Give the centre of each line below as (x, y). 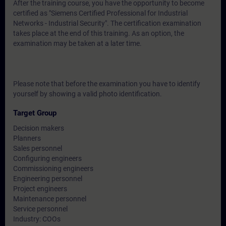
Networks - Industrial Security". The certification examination (107, 23)
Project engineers (40, 189)
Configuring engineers (47, 158)
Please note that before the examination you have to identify (107, 84)
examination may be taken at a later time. (77, 43)
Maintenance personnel (50, 199)
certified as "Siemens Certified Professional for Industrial (100, 13)
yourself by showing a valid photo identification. (88, 94)
